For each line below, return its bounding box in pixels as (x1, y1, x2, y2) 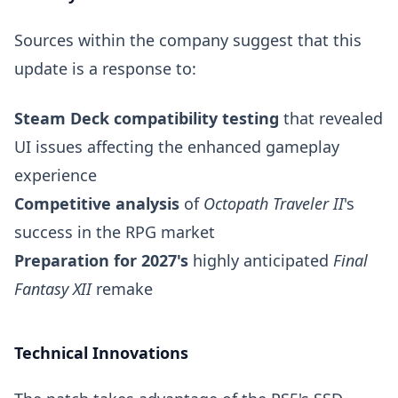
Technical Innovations (14, 342, 188, 363)
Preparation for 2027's (14, 250, 188, 271)
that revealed (279, 107, 383, 129)
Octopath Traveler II (203, 193, 344, 214)
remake (92, 278, 153, 299)
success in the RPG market (14, 221, 215, 243)
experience (14, 164, 97, 186)
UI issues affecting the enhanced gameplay (14, 136, 339, 157)
